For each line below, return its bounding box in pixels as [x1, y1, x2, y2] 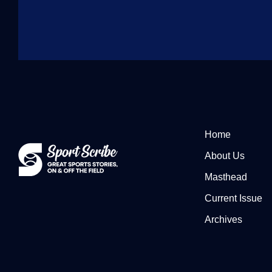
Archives [205, 214, 243, 225]
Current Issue [205, 193, 263, 204]
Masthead [205, 172, 248, 183]
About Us [205, 151, 245, 161]
